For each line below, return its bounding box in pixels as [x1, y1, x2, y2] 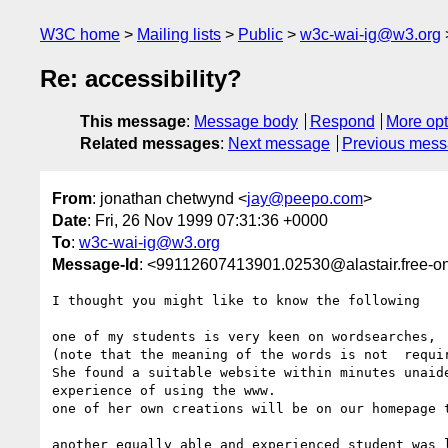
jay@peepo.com [247, 189, 363, 207]
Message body [194, 113, 298, 131]
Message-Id [52, 255, 139, 273]
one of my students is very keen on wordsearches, [52, 328, 444, 344]
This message [80, 113, 186, 131]
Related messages [80, 135, 220, 153]
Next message [228, 135, 330, 153]
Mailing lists [137, 26, 221, 43]
